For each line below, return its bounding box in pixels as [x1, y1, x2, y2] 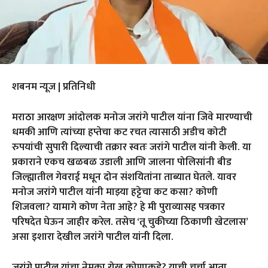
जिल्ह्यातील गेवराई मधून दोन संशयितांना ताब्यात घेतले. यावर [12, 168, 236, 185]
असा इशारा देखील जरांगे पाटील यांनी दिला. [12, 228, 173, 245]
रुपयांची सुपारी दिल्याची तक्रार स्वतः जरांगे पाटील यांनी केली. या [12, 138, 251, 156]
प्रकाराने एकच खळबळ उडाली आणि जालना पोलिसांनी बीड [12, 153, 232, 170]
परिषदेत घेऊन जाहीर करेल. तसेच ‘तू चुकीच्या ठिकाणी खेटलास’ [12, 213, 248, 230]
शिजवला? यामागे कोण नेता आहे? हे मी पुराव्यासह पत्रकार [12, 198, 225, 215]
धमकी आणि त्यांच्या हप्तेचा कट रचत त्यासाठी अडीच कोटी [12, 123, 227, 141]
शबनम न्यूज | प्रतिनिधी [12, 78, 96, 95]
